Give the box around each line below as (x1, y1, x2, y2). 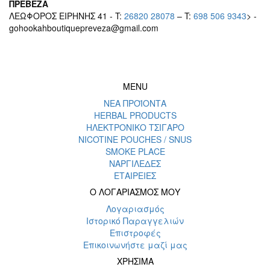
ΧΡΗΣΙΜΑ (116, 255, 154, 267)
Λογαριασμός (105, 202, 165, 215)
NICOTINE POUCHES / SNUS (78, 133, 192, 145)
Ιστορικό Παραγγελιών (86, 215, 184, 227)
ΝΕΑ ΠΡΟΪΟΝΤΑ (104, 97, 166, 109)
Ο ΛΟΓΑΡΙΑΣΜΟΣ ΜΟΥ (90, 186, 180, 198)
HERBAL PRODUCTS (93, 109, 177, 121)
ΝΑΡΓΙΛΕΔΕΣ (109, 157, 161, 169)
